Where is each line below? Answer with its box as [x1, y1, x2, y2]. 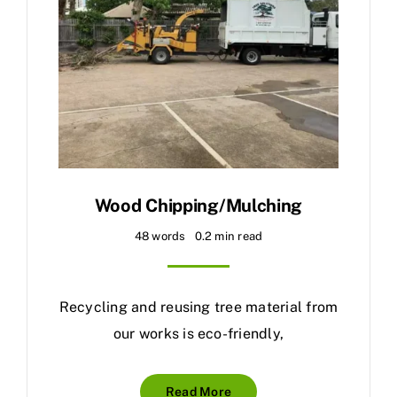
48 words [134, 230, 186, 244]
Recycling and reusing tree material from [58, 299, 339, 316]
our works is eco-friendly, [113, 325, 284, 343]
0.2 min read [194, 230, 263, 244]
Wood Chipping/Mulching [94, 195, 303, 217]
